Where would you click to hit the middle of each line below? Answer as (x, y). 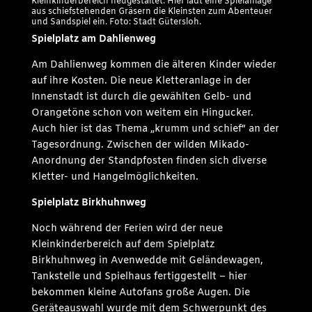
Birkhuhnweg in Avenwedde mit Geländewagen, (147, 261)
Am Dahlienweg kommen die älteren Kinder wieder (154, 65)
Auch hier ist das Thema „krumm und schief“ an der (155, 130)
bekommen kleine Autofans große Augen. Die (140, 293)
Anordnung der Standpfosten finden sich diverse (149, 162)
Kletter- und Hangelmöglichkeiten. (115, 178)
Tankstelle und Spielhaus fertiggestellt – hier (139, 277)
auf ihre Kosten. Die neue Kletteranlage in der (141, 81)
